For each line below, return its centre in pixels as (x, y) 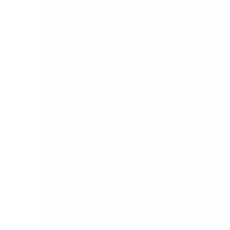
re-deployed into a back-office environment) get (136, 57)
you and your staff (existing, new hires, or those (136, 43)
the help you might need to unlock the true (136, 71)
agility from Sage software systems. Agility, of (136, 85)
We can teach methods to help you (152, 194)
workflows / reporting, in (97, 222)
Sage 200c (197, 222)
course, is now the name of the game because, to (136, 99)
